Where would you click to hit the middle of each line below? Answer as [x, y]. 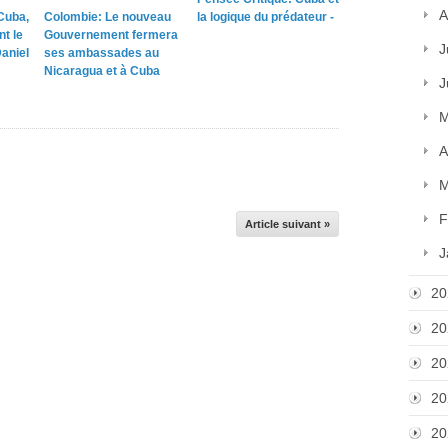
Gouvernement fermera [111, 35]
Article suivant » [287, 224]
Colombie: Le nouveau [107, 17]
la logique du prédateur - [265, 17]
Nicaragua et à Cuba [102, 71]
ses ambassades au [101, 53]
